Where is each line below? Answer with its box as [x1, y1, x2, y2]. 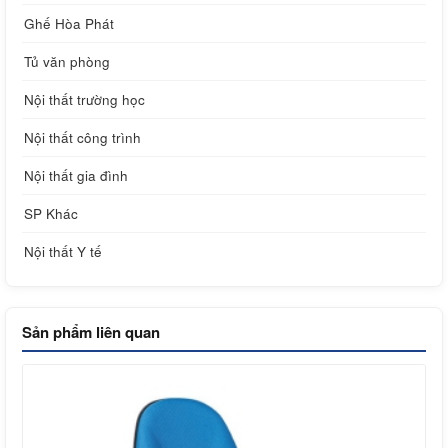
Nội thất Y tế [24, 241, 102, 261]
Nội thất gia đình [24, 165, 128, 185]
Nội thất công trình [24, 127, 141, 147]
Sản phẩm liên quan [22, 320, 160, 343]
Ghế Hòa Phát [24, 13, 114, 33]
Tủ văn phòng [24, 51, 110, 71]
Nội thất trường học [24, 89, 145, 109]
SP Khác [24, 203, 78, 223]
